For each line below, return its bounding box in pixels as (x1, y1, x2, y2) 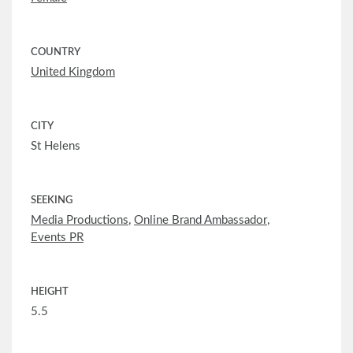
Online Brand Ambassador (134, 214, 267, 227)
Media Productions (31, 214, 128, 227)
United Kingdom (31, 66, 115, 79)
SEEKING (31, 195, 72, 206)
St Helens (31, 140, 80, 153)
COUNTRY (31, 47, 80, 58)
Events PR (31, 232, 84, 244)
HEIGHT (31, 287, 69, 298)
